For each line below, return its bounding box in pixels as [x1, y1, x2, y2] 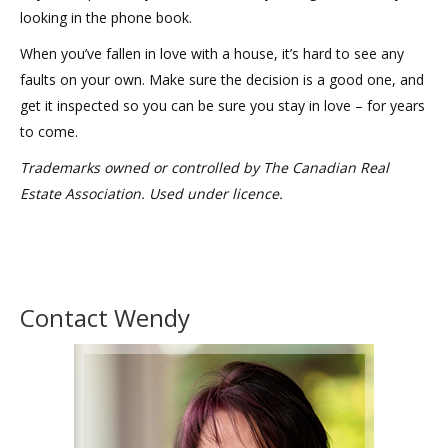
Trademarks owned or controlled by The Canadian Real [20, 158, 389, 178]
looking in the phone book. [20, 8, 192, 28]
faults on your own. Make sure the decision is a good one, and [20, 70, 424, 90]
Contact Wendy [20, 301, 190, 335]
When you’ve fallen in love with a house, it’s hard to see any [20, 44, 404, 64]
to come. [20, 122, 78, 142]
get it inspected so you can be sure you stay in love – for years [20, 96, 425, 116]
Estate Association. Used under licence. [20, 184, 283, 204]
